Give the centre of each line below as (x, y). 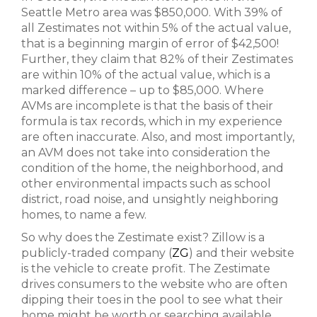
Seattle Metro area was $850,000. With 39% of (152, 12)
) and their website (242, 253)
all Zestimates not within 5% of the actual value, (156, 28)
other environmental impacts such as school (146, 184)
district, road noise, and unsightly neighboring (150, 199)
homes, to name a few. (84, 215)
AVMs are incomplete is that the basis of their (147, 106)
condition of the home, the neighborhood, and (152, 168)
